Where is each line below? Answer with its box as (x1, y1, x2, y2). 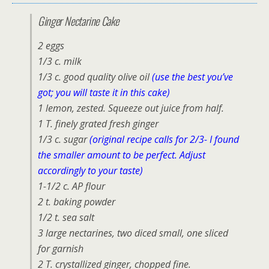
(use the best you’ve (152, 70, 233, 84)
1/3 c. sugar (38, 133, 89, 147)
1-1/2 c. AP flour (38, 180, 105, 193)
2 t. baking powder (38, 195, 115, 209)
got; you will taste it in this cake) (38, 86, 170, 100)
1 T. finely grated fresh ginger (38, 117, 159, 131)
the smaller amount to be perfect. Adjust (38, 148, 205, 162)
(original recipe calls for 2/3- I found (89, 133, 239, 147)
